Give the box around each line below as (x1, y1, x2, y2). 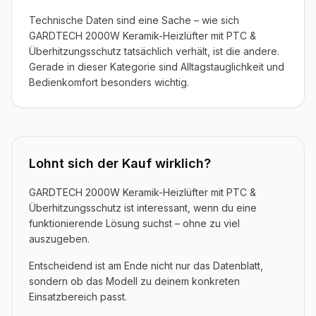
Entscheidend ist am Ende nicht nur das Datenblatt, (29, 260, 263, 272)
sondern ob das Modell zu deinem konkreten (29, 275, 240, 288)
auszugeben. (29, 233, 90, 245)
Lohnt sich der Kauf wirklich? (29, 156, 211, 171)
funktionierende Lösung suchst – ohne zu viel (29, 217, 240, 230)
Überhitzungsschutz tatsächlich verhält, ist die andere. (29, 45, 279, 58)
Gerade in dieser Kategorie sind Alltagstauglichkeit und (29, 61, 284, 73)
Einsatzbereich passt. (29, 291, 127, 303)
